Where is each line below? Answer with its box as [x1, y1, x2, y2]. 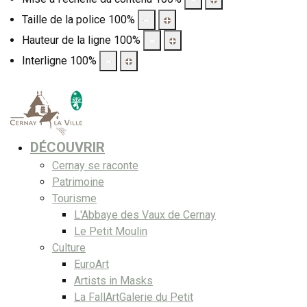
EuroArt [74, 257, 109, 271]
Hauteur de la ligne [22, 33, 111, 47]
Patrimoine [52, 175, 104, 188]
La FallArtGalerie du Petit [74, 290, 193, 304]
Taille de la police [22, 12, 106, 26]
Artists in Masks [74, 273, 153, 287]
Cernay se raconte [52, 158, 138, 172]
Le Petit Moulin [74, 224, 147, 238]
